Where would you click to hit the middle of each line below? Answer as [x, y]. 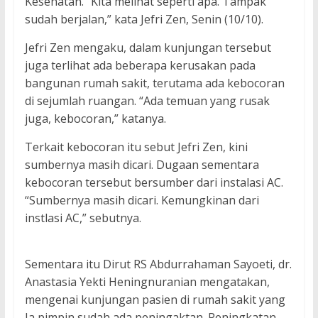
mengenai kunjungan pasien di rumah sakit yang [155, 300]
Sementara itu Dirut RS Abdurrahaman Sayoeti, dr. [158, 264]
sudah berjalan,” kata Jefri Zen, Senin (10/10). [144, 20]
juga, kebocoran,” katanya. [95, 119]
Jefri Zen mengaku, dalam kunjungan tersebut [148, 48]
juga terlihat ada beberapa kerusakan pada [140, 66]
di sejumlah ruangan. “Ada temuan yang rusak [147, 101]
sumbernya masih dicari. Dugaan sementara [142, 165]
